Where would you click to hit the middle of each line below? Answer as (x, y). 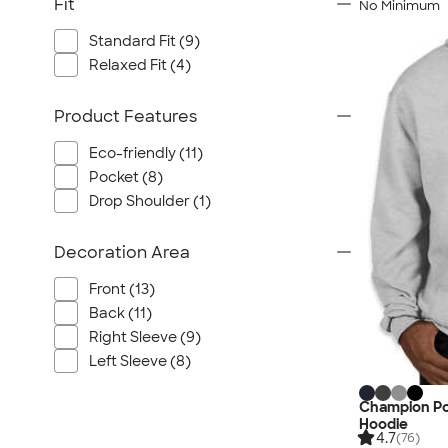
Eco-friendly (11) (146, 153)
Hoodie (383, 423)
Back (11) (120, 313)
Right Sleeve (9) (145, 337)
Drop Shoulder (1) (150, 201)
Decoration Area (122, 252)
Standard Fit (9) (144, 41)
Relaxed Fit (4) (140, 65)
